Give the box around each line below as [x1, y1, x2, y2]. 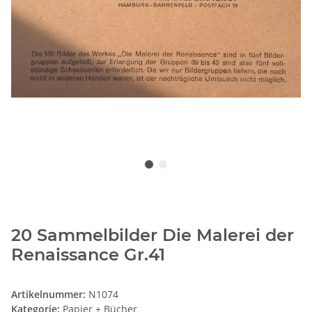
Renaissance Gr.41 [11, 244, 165, 265]
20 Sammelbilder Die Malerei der [11, 225, 294, 246]
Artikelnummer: [11, 288, 88, 302]
